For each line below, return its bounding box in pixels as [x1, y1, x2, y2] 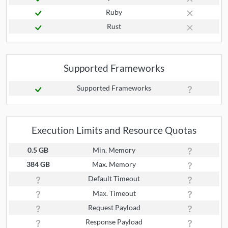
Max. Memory [92, 160, 136, 169]
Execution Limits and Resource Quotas [32, 124, 196, 136]
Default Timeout [88, 174, 140, 183]
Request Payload [88, 203, 140, 212]
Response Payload [85, 217, 142, 226]
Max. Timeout [92, 188, 136, 197]
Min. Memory [93, 145, 135, 154]
